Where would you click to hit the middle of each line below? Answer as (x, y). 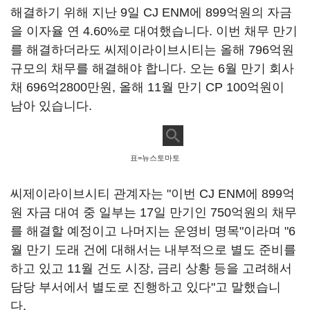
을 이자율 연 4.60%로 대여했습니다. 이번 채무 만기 (154, 31)
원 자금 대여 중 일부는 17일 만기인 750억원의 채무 (154, 212)
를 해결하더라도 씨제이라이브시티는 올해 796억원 (152, 50)
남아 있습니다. (51, 106)
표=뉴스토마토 (155, 158)
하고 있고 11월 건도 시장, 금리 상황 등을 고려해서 (151, 268)
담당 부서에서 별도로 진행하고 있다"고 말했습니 (146, 287)
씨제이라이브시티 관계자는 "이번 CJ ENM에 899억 (153, 194)
